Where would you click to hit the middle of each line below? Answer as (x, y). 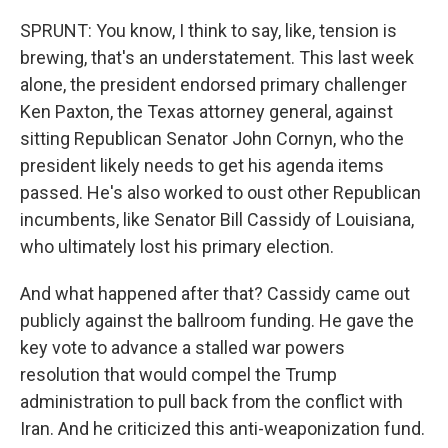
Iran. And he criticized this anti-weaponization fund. (222, 428)
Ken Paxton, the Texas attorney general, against (206, 111)
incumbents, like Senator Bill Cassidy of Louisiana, (217, 219)
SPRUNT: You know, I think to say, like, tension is (208, 30)
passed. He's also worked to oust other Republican (220, 192)
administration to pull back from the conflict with (211, 401)
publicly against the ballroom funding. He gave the (217, 320)
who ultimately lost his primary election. (177, 246)
